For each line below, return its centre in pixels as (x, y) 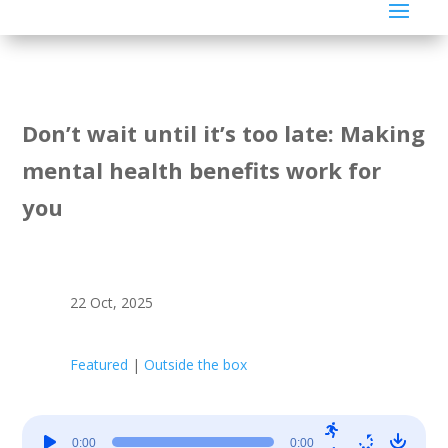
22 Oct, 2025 (111, 302)
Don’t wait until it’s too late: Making (224, 132)
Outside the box (195, 364)
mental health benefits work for (202, 169)
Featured (98, 364)
